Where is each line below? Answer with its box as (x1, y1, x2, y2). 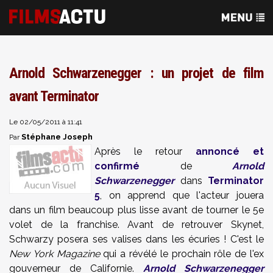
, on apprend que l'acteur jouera (100, 190, 264, 201)
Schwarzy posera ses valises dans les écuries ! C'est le (9, 233, 264, 245)
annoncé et (196, 146, 264, 157)
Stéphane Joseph (21, 132, 93, 141)
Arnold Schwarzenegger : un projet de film (9, 65, 264, 82)
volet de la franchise (9, 219, 118, 230)
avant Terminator (9, 88, 99, 105)
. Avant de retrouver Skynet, (117, 219, 264, 230)
